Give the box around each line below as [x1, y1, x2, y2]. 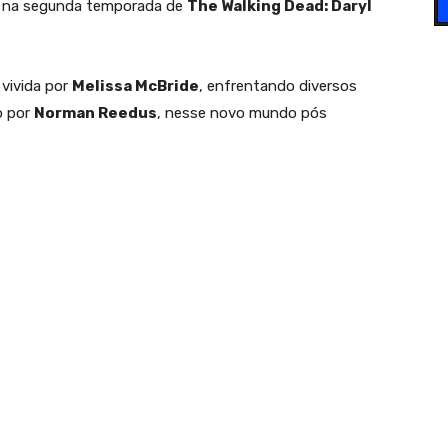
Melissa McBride [72, 77, 199, 95]
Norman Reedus [34, 104, 157, 122]
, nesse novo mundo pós [157, 104, 327, 122]
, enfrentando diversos [199, 77, 357, 95]
